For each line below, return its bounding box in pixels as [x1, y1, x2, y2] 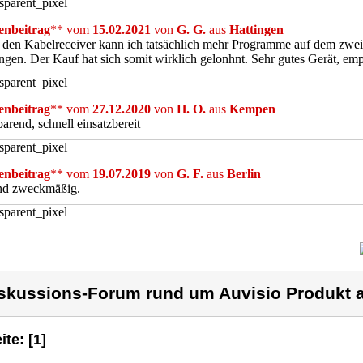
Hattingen [229, 23, 284, 36]
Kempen [229, 102, 275, 116]
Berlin [227, 167, 261, 181]
